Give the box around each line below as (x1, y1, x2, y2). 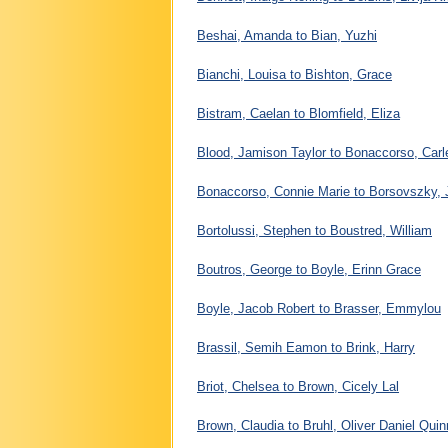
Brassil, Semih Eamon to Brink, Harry (197, 339, 415, 355)
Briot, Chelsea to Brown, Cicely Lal (197, 378, 399, 394)
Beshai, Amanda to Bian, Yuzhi (197, 27, 377, 43)
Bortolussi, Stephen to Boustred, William (197, 222, 432, 238)
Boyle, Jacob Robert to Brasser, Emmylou (197, 300, 441, 316)
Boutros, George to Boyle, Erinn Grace (197, 261, 421, 277)
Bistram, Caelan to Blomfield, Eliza (197, 105, 400, 121)
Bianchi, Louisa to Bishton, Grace (197, 66, 392, 82)
